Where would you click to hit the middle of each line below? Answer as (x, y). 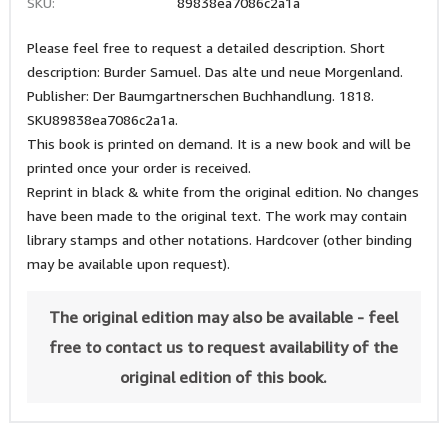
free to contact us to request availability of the (224, 347)
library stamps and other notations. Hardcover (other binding (219, 239)
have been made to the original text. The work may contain (216, 215)
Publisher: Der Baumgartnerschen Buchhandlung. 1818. (200, 95)
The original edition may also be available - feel (224, 317)
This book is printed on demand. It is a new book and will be (218, 143)
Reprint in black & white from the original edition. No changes (222, 191)
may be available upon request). (128, 263)
